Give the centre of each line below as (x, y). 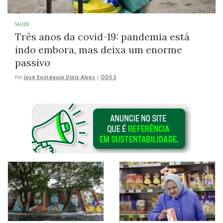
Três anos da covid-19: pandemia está (102, 37)
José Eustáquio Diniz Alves (59, 77)
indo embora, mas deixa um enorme (99, 50)
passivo (33, 63)
